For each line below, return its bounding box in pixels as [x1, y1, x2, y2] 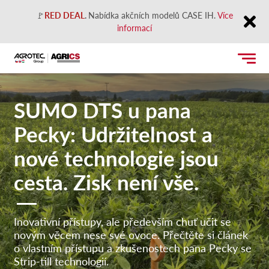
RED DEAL [44, 9, 85, 21]
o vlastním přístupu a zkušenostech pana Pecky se [13, 240, 252, 255]
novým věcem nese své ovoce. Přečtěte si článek [13, 226, 248, 242]
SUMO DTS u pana [13, 94, 191, 124]
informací [117, 22, 152, 34]
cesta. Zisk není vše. [13, 166, 199, 196]
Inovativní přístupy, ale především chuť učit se [13, 213, 231, 229]
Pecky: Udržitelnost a [13, 118, 213, 148]
